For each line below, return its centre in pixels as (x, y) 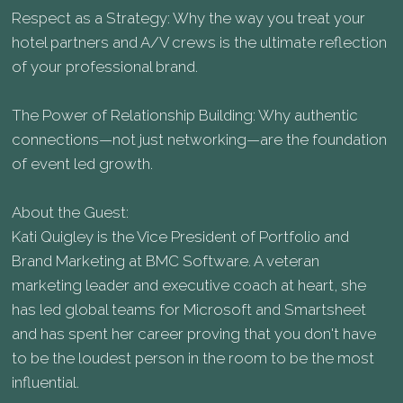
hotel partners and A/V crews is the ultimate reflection (200, 43)
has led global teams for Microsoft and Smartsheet (189, 310)
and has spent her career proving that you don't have (194, 334)
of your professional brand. (105, 67)
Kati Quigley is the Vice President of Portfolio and (181, 237)
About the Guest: (71, 213)
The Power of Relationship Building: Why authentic (185, 116)
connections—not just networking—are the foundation (200, 140)
